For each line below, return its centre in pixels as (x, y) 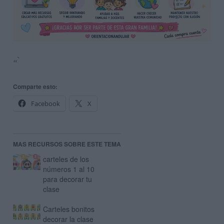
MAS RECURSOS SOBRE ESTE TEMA (67, 144)
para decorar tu (68, 179)
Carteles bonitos (69, 209)
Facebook (45, 103)
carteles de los (66, 159)
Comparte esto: (35, 86)
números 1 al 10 (69, 169)
